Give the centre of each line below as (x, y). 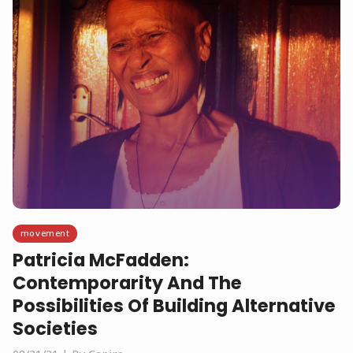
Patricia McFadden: (101, 260)
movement (45, 233)
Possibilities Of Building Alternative (174, 306)
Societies (55, 329)
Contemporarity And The (127, 283)
